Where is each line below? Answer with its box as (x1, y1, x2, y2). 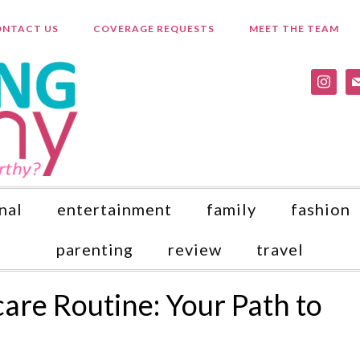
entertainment (57, 199, 172, 219)
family (207, 199, 256, 219)
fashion (291, 199, 350, 219)
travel (256, 239, 304, 259)
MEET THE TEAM (248, 22, 339, 35)
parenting (56, 239, 133, 259)
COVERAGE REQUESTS (92, 22, 215, 35)
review (168, 239, 222, 259)
